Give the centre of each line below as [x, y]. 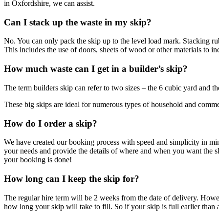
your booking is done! [38, 160]
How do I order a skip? [51, 123]
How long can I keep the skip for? [72, 178]
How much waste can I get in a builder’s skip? [96, 69]
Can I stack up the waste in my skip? [78, 22]
